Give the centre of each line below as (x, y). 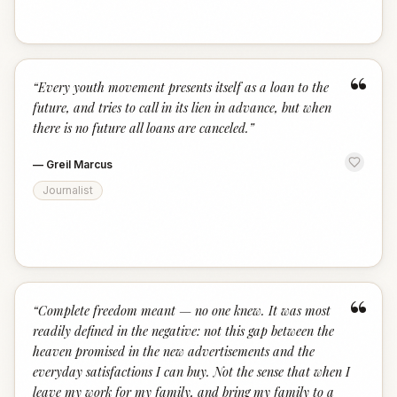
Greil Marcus (79, 164)
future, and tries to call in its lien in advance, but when (182, 107)
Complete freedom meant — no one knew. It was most (184, 310)
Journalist (68, 190)
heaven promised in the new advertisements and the (174, 351)
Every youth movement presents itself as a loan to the (183, 87)
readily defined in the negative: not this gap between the (183, 331)
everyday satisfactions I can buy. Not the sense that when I (191, 371)
